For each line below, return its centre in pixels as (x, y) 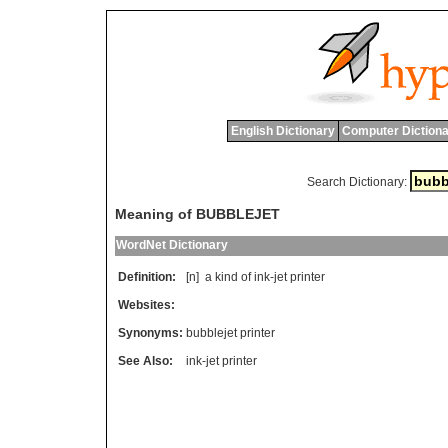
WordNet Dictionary (172, 245)
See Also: (145, 361)
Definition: (147, 277)
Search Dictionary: (356, 182)
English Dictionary (282, 131)
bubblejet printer (230, 333)
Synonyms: (150, 333)
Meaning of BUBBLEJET (197, 214)
